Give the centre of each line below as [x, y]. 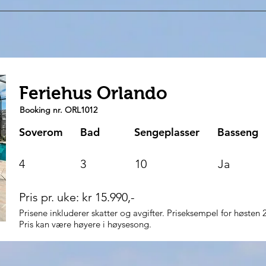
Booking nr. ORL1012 [58, 110]
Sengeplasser [167, 132]
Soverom [41, 132]
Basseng [238, 132]
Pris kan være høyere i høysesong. [86, 224]
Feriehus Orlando [93, 93]
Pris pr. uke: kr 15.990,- [80, 197]
